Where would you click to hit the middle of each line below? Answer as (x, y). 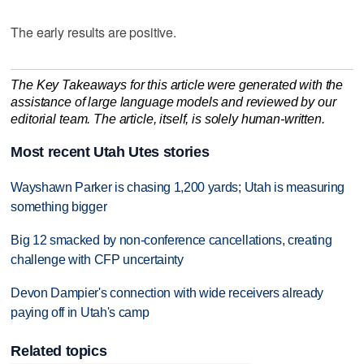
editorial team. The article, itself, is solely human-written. (168, 119)
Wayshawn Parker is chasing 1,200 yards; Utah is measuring (178, 188)
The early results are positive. (93, 32)
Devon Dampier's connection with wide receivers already (167, 292)
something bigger (59, 207)
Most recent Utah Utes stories (110, 152)
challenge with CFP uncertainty (97, 260)
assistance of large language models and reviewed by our (173, 102)
